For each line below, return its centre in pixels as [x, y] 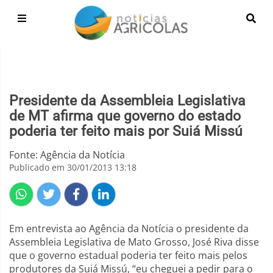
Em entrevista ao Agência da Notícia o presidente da [129, 229]
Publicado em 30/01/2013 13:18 [73, 167]
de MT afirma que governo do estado [125, 116]
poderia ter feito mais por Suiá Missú [126, 131]
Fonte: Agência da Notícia [67, 155]
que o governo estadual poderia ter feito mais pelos [128, 255]
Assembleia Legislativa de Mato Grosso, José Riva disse [134, 242]
